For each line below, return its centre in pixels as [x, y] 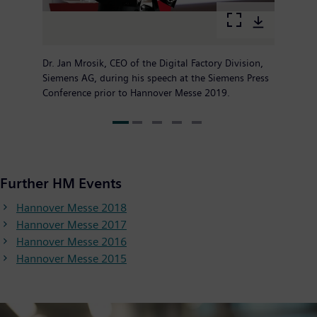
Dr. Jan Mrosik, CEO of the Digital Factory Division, [153, 63]
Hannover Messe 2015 [71, 259]
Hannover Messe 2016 [71, 242]
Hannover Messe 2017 [71, 225]
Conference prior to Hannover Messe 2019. [136, 93]
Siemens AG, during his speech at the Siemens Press [156, 78]
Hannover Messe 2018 [71, 208]
